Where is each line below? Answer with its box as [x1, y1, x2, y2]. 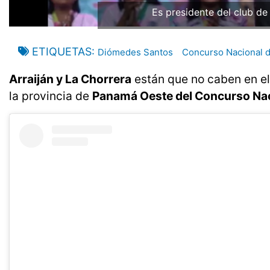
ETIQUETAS [32, 45, 92, 58]
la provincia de [9, 89, 92, 104]
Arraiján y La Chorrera [9, 72, 131, 87]
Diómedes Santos [98, 46, 173, 58]
